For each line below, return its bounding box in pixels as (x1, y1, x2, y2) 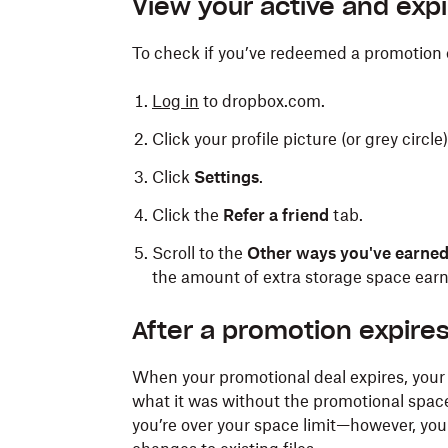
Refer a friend (223, 205, 329, 225)
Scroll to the (152, 243, 247, 263)
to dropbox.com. (199, 91, 325, 111)
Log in (152, 91, 199, 111)
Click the (152, 205, 223, 225)
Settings (194, 167, 259, 187)
